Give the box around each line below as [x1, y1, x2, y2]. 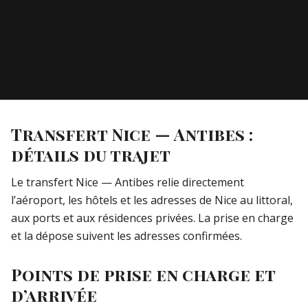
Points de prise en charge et [11, 263, 275, 286]
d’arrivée [11, 284, 97, 307]
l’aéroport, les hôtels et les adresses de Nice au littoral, [11, 192, 293, 208]
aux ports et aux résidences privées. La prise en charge [11, 210, 294, 226]
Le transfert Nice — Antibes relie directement [11, 175, 244, 190]
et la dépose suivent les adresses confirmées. [11, 228, 242, 244]
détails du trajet [11, 144, 170, 166]
